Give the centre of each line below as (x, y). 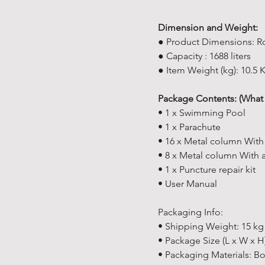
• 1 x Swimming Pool (202, 113)
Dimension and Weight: (208, 28)
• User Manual (188, 184)
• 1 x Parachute (189, 127)
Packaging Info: (190, 212)
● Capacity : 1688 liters (204, 56)
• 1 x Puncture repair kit (207, 169)
